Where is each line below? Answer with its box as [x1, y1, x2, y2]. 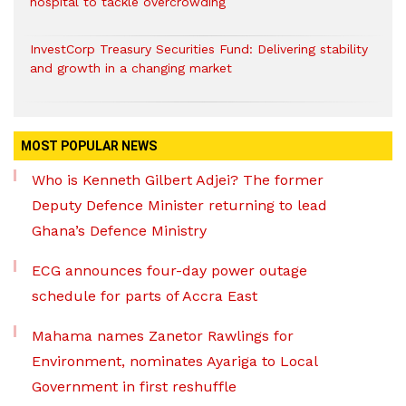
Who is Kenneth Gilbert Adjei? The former [32, 170, 324, 188]
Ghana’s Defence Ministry [32, 221, 207, 239]
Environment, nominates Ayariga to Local [32, 352, 317, 370]
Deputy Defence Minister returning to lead [32, 196, 327, 214]
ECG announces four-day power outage [32, 261, 307, 279]
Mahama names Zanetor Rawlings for [32, 326, 294, 344]
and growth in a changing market [30, 60, 232, 75]
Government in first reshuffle [32, 377, 237, 395]
